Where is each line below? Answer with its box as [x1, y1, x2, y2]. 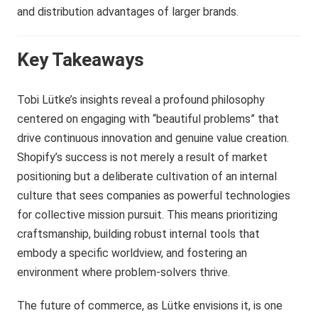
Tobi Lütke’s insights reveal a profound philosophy [17, 92, 265, 106]
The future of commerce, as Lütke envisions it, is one [17, 298, 283, 312]
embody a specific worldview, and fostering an [17, 246, 248, 260]
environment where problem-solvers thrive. [17, 265, 231, 279]
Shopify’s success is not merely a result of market [17, 150, 268, 164]
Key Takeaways [17, 48, 145, 70]
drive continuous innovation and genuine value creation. [17, 131, 290, 145]
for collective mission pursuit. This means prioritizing [17, 207, 278, 221]
